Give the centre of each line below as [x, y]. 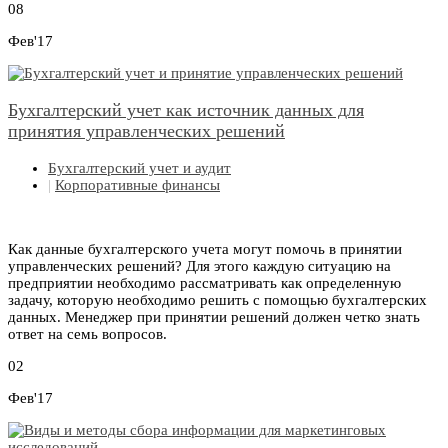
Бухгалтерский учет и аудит [139, 168]
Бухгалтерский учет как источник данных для [186, 110]
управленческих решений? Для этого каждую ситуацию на [199, 266]
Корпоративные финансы [137, 185]
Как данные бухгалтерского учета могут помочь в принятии [205, 249]
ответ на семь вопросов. [87, 334]
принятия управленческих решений [146, 131]
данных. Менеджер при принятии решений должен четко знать [214, 317]
